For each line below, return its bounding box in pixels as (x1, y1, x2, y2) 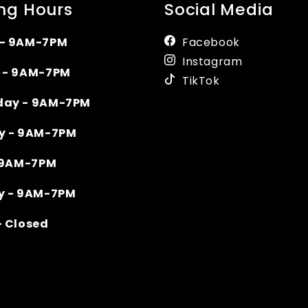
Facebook (182, 34, 240, 50)
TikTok (182, 73, 220, 89)
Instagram (182, 54, 243, 69)
